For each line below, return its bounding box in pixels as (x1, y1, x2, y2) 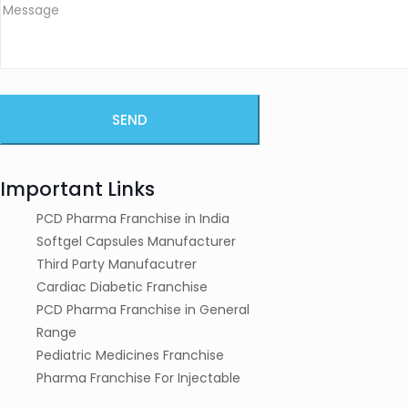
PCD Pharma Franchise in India (36, 209, 229, 228)
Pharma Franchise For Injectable (36, 368, 240, 387)
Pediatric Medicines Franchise (36, 345, 224, 364)
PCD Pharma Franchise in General (36, 300, 250, 319)
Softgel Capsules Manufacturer (36, 231, 236, 250)
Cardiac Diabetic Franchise (36, 277, 208, 296)
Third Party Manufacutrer (36, 254, 197, 273)
